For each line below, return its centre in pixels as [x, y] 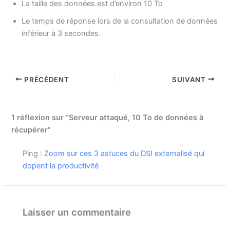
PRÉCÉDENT [46, 79]
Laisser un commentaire [77, 212]
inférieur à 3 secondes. [61, 33]
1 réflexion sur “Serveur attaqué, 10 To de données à [108, 118]
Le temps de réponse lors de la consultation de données [120, 21]
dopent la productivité [61, 166]
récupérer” [31, 130]
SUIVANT [190, 79]
